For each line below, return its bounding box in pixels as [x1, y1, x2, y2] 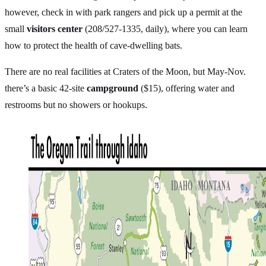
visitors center [27, 23, 83, 34]
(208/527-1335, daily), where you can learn [83, 23, 248, 34]
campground [87, 83, 138, 93]
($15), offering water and [138, 83, 235, 93]
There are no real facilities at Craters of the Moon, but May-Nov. [5, 66, 246, 77]
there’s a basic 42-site [5, 83, 87, 93]
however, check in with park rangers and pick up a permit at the [5, 7, 242, 17]
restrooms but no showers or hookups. [5, 99, 147, 110]
